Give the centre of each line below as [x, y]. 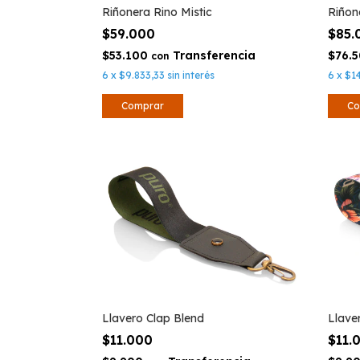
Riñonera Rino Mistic [157, 12]
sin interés [191, 75]
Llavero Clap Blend [153, 319]
